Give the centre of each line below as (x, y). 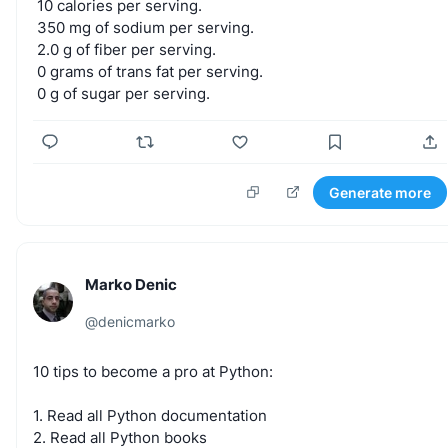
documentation (214, 415)
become (129, 371)
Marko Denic (131, 284)
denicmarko (136, 321)
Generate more (380, 192)
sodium (139, 27)
